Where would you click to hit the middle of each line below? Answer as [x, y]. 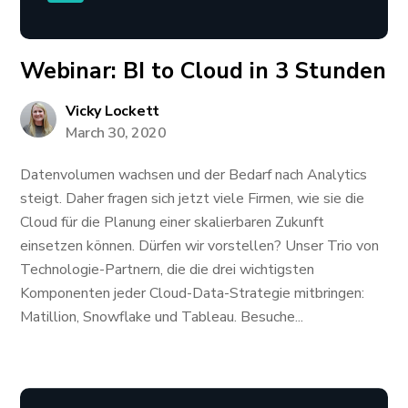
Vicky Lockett [113, 111]
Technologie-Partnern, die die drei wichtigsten [168, 270]
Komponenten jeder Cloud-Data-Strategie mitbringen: [193, 293]
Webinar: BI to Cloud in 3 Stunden [204, 71]
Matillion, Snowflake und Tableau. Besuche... [162, 317]
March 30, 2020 [116, 133]
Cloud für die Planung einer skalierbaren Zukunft [173, 222]
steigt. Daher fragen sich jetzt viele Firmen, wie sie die [193, 199]
